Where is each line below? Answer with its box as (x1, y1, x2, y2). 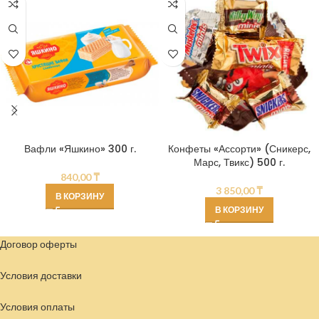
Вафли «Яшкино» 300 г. (23, 142, 136, 156)
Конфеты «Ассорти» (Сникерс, (168, 142, 310, 156)
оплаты (41, 300, 75, 313)
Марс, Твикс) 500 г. (194, 155, 285, 169)
